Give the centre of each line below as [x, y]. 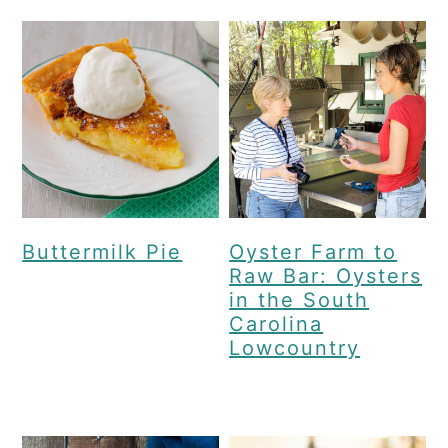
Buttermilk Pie [102, 251]
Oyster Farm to [313, 251]
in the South [299, 299]
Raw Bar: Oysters [326, 275]
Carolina [276, 323]
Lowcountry [295, 347]
